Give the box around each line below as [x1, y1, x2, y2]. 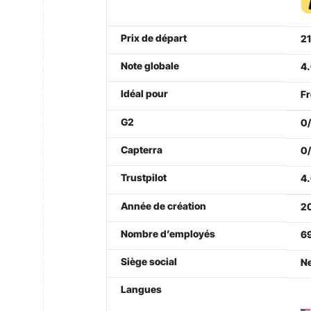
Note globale [121, 60, 179, 72]
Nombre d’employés [121, 228, 215, 239]
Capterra [121, 144, 162, 155]
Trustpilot [121, 171, 167, 183]
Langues [121, 283, 162, 295]
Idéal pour [121, 87, 168, 99]
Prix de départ [121, 32, 187, 44]
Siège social [121, 255, 177, 267]
